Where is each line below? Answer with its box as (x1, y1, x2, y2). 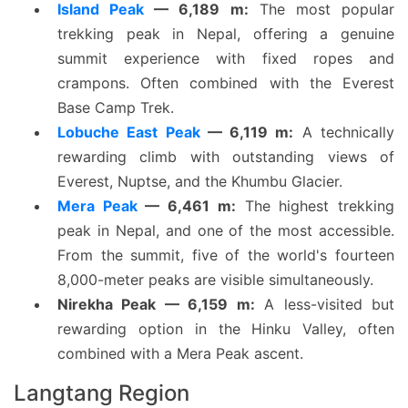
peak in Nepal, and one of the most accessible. (57, 221, 394, 240)
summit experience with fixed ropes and (57, 49, 394, 67)
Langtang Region (14, 380, 189, 406)
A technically (293, 123, 395, 141)
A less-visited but (254, 295, 395, 313)
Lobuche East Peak (57, 123, 200, 141)
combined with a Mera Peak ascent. (57, 344, 303, 362)
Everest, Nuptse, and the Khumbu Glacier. (57, 172, 342, 190)
